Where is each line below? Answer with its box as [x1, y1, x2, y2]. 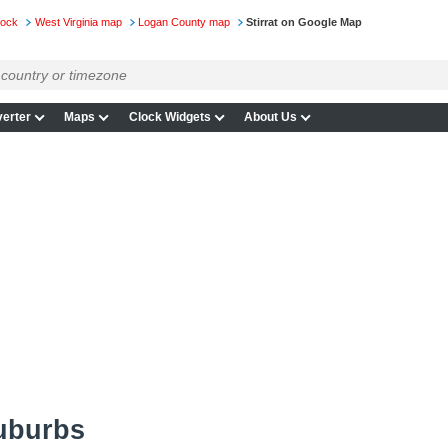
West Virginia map [34, 16, 122, 29]
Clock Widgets [128, 110, 211, 125]
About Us [244, 110, 298, 125]
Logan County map [137, 16, 230, 29]
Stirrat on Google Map [246, 16, 363, 29]
